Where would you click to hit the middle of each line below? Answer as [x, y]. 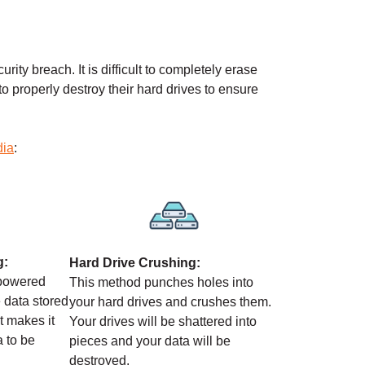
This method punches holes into [161, 283]
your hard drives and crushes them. [170, 302]
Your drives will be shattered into [163, 322]
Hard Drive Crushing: [134, 263]
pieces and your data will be [150, 341]
